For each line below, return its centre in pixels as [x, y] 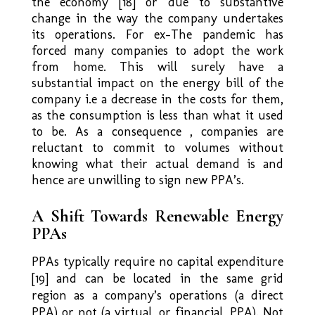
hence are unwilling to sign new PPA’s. [137, 180]
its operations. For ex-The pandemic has [157, 34]
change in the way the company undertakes [157, 18]
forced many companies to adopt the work [157, 50]
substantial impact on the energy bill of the [157, 83]
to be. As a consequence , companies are [157, 131]
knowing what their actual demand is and [157, 163]
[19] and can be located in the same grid [157, 278]
